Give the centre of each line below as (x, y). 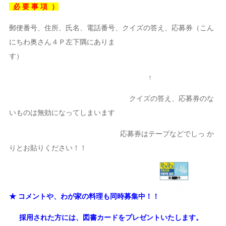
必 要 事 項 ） (34, 7)
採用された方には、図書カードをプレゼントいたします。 (106, 218)
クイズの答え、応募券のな (112, 99)
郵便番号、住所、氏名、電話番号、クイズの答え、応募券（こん (112, 28)
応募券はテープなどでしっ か (112, 134)
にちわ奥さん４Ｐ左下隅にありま (62, 42)
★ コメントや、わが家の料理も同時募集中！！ (84, 196)
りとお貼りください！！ (48, 148)
